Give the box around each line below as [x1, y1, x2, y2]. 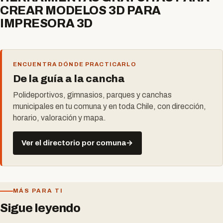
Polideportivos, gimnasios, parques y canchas [12, 91, 172, 100]
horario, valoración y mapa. [12, 113, 106, 122]
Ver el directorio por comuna [21, 139, 126, 147]
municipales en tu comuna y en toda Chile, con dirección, [12, 102, 206, 111]
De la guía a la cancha [12, 73, 125, 85]
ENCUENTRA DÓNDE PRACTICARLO [12, 61, 136, 68]
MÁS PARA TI [12, 188, 63, 194]
